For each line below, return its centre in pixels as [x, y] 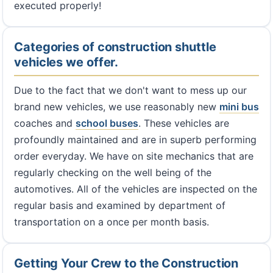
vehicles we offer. [66, 62]
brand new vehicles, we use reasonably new [117, 106]
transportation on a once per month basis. [112, 222]
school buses [107, 123]
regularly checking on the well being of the [113, 172]
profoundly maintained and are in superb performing [135, 139]
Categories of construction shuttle [115, 47]
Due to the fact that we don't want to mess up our [130, 90]
